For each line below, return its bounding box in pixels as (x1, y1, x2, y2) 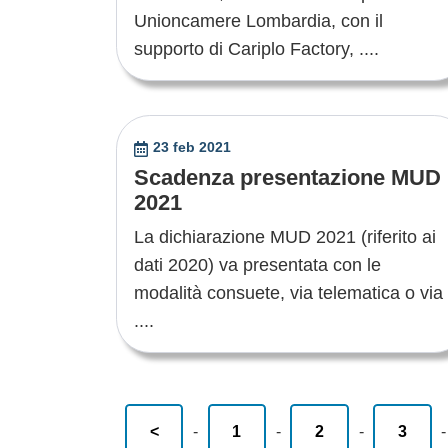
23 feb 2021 (152, 139, 231, 156)
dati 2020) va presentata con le (134, 255, 381, 276)
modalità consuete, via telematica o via (134, 283, 443, 304)
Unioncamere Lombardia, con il (134, 11, 383, 32)
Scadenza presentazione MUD (134, 165, 441, 191)
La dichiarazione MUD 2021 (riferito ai (134, 227, 436, 248)
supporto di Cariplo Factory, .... (134, 39, 379, 60)
